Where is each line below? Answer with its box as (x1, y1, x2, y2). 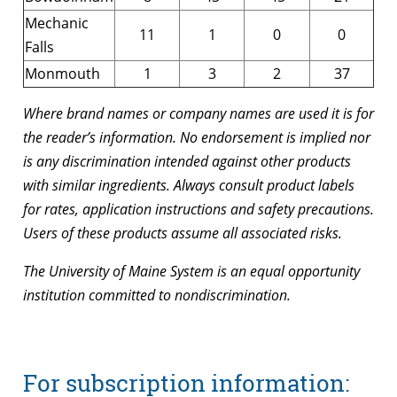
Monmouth (25, 64, 100, 84)
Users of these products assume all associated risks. (23, 223, 342, 244)
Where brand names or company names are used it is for (23, 104, 374, 124)
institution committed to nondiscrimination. (23, 285, 291, 306)
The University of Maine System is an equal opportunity (23, 261, 360, 282)
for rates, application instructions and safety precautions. (23, 199, 374, 220)
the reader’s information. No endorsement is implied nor (23, 128, 370, 148)
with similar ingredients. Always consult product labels (23, 175, 354, 196)
